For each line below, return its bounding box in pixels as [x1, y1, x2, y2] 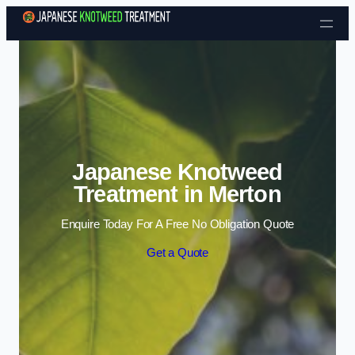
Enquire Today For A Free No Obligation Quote [60, 218, 295, 231]
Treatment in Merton [74, 181, 281, 207]
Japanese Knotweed [72, 158, 283, 185]
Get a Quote [146, 246, 209, 259]
